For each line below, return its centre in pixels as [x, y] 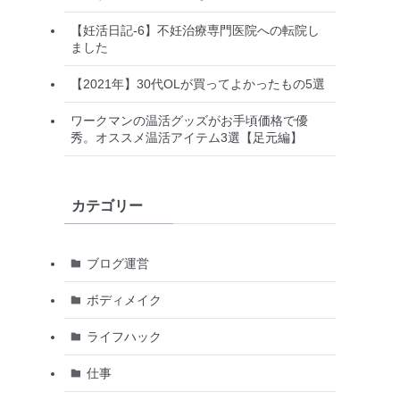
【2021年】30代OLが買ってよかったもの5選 [198, 83]
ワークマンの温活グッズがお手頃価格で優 [189, 120]
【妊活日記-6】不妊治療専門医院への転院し [195, 30]
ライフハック [124, 336]
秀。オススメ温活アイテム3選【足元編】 [187, 137]
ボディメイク [124, 300]
